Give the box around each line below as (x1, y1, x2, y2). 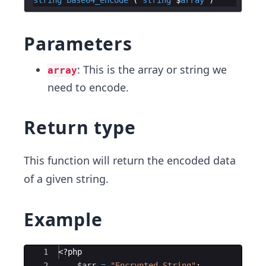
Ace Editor (24, 247, 72, 256)
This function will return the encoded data (24, 153, 236, 167)
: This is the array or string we (77, 62, 227, 77)
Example (24, 207, 103, 232)
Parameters (24, 31, 132, 56)
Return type (24, 115, 136, 140)
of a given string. (24, 172, 109, 186)
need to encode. (47, 80, 129, 94)
